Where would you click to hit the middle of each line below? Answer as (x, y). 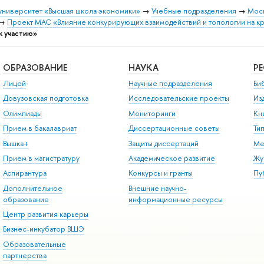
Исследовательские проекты (179, 98)
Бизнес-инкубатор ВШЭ (43, 229)
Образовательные (34, 244)
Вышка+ (16, 143)
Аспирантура (24, 173)
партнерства (24, 255)
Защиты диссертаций (163, 143)
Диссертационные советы (174, 128)
